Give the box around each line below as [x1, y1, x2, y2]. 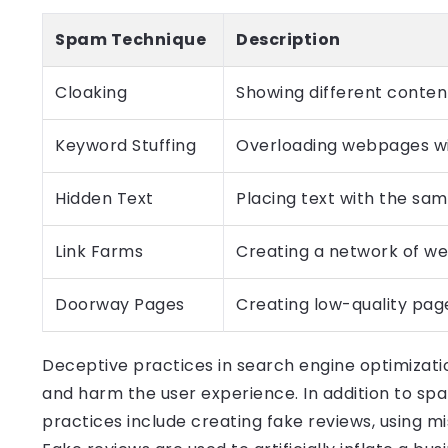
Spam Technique [55, 28, 206, 51]
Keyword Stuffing [55, 134, 196, 157]
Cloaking [55, 81, 127, 104]
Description [236, 28, 341, 51]
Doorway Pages [55, 293, 185, 316]
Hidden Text [55, 187, 154, 210]
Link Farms [55, 240, 143, 263]
